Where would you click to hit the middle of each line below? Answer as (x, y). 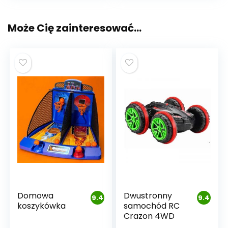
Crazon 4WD (149, 216)
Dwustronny (148, 196)
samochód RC (152, 206)
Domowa (36, 196)
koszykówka (42, 206)
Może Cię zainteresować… (75, 28)
